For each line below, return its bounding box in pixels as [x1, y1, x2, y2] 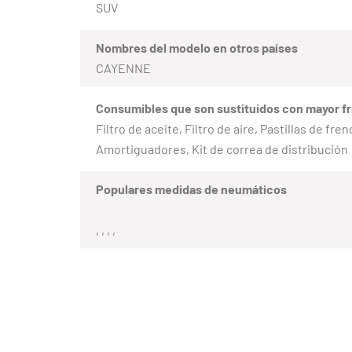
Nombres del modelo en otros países [96, 39, 298, 55]
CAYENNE [96, 60, 151, 75]
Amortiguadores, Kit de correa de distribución [96, 141, 348, 156]
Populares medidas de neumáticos [96, 181, 287, 196]
